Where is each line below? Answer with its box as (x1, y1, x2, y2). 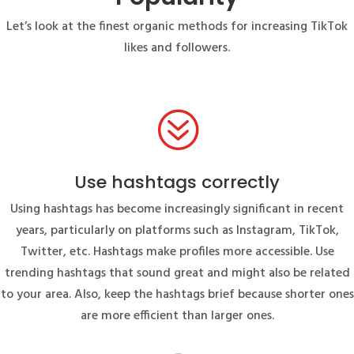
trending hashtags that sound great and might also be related (4, 262, 350, 284)
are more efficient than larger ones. (80, 305, 274, 326)
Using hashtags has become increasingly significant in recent (10, 198, 344, 220)
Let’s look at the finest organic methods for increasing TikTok (6, 16, 348, 37)
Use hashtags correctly (74, 169, 280, 194)
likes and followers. (124, 37, 230, 58)
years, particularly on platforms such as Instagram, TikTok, (15, 220, 339, 241)
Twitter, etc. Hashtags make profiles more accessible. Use (20, 241, 334, 262)
